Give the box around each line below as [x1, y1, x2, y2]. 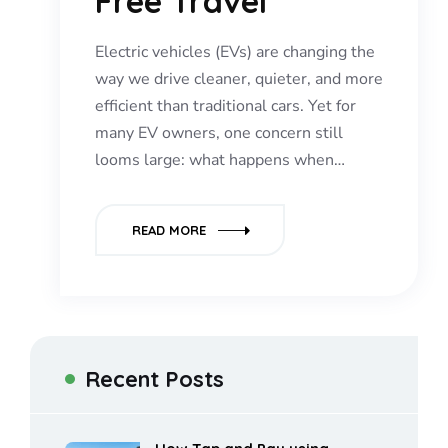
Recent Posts [85, 365, 224, 394]
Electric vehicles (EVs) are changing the [95, 41, 375, 64]
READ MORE [132, 222, 206, 239]
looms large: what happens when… [95, 149, 345, 172]
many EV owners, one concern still [95, 122, 343, 145]
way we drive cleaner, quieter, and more [95, 68, 383, 91]
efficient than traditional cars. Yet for [95, 95, 356, 118]
